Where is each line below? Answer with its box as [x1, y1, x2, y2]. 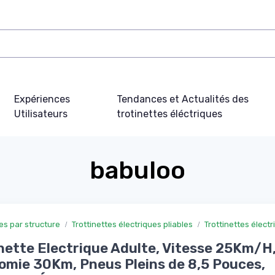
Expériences [14, 93, 71, 105]
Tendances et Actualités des [116, 93, 249, 105]
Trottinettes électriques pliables [72, 219, 193, 229]
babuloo [90, 155, 185, 185]
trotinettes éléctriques [116, 107, 222, 120]
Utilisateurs [14, 107, 68, 120]
